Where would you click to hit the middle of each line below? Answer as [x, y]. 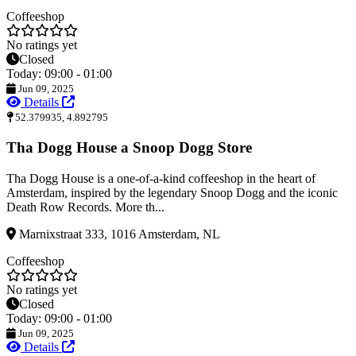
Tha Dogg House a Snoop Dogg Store [129, 148]
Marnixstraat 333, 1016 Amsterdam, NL [118, 234]
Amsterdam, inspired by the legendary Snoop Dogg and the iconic [172, 192]
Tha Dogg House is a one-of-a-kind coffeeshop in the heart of [161, 178]
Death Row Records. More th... [85, 207]
